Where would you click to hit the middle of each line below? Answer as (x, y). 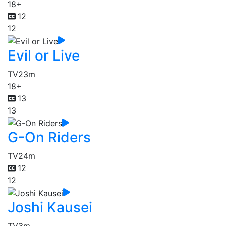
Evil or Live (44, 55)
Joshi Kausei (50, 208)
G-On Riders (49, 137)
